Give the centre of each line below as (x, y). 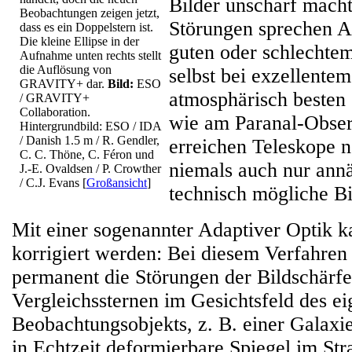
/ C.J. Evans (51, 183)
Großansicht (117, 183)
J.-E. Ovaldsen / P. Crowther (90, 169)
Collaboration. (55, 112)
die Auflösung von (66, 70)
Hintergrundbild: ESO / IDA (90, 126)
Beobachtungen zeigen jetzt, (90, 13)
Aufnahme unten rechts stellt (90, 55)
